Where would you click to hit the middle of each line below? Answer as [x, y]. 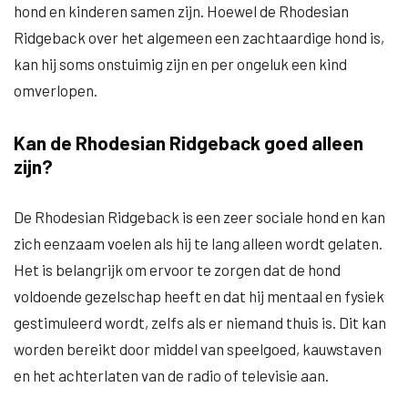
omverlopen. [56, 90]
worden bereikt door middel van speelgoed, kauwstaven [198, 349]
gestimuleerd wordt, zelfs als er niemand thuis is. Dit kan [200, 322]
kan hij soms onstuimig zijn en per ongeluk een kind [180, 64]
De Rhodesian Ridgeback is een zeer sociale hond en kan [199, 217]
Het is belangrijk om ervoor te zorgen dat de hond [177, 270]
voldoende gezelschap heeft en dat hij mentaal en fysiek [199, 296]
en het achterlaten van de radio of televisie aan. [171, 375]
